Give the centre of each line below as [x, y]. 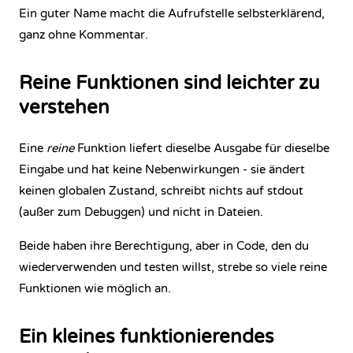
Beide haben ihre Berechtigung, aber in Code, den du [164, 246]
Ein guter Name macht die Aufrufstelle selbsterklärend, [172, 13]
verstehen [64, 108]
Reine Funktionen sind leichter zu [169, 83]
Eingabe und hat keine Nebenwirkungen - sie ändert [162, 169]
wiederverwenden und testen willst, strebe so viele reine [173, 267]
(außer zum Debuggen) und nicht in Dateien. [141, 212]
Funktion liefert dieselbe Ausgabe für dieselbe [202, 148]
